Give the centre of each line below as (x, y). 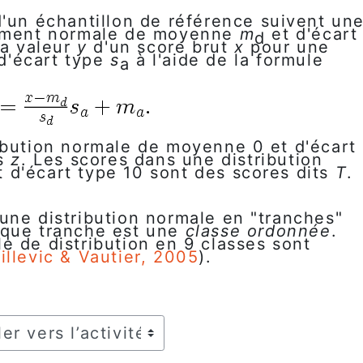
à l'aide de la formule (230, 60)
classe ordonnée (258, 231)
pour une (287, 47)
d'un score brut (160, 47)
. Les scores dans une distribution (172, 160)
